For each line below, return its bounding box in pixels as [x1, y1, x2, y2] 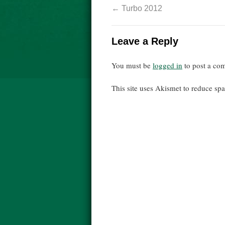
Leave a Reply [111, 36, 178, 47]
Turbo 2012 [120, 4, 162, 13]
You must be [111, 60, 153, 70]
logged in [153, 60, 182, 70]
